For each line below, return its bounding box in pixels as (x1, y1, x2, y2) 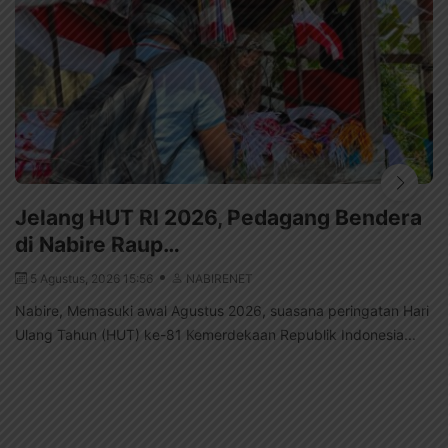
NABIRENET (186, 270, 253, 286)
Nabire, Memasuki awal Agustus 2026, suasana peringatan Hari (15, 301, 429, 319)
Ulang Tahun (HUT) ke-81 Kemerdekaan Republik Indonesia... (15, 325, 416, 343)
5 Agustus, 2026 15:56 (30, 270, 156, 286)
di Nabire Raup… (15, 231, 180, 257)
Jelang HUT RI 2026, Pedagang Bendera (15, 204, 422, 230)
